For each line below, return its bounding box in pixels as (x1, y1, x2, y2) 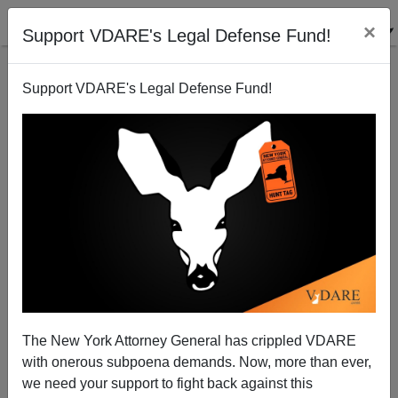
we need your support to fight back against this (22, 375, 313, 391)
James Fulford (148, 360, 250, 378)
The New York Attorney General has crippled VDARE (22, 332, 356, 348)
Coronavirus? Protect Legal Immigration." (84, 243, 314, 257)
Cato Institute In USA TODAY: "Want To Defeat (74, 226, 324, 240)
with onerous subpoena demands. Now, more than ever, (22, 354, 371, 370)
